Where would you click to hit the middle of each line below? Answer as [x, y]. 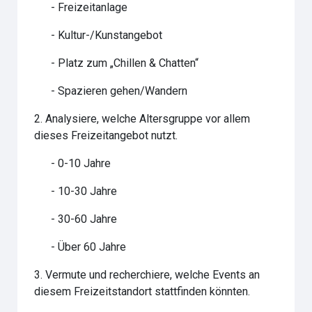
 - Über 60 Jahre [80, 247]
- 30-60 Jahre [76, 219]
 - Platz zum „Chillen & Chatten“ [117, 63]
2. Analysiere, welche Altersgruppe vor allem [142, 119]
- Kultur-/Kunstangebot [99, 35]
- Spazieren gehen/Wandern [111, 91]
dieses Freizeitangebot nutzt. [106, 135]
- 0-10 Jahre [73, 163]
